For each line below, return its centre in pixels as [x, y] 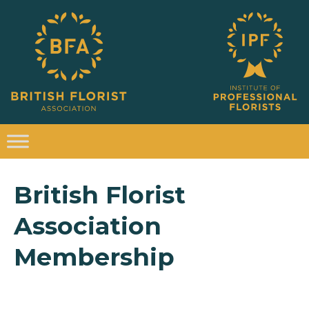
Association [88, 226]
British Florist [100, 195]
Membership [94, 257]
